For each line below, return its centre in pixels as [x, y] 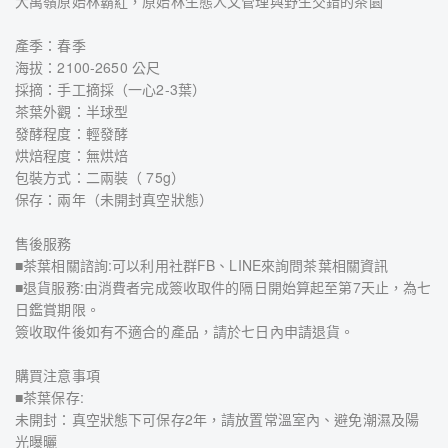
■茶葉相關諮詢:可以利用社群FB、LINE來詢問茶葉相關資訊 [202, 265]
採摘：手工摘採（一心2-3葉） [111, 89]
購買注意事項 [57, 375]
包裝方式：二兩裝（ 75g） [100, 177]
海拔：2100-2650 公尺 [88, 67]
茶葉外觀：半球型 [72, 111]
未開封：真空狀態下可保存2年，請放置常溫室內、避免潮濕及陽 [217, 419]
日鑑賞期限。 [57, 309]
